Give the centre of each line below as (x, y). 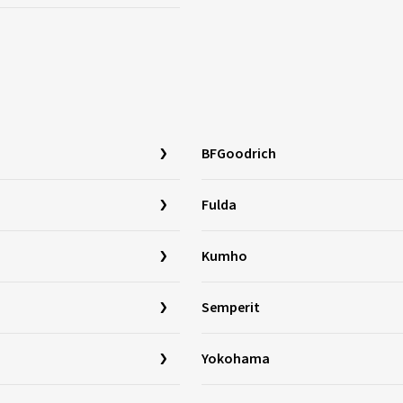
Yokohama (236, 359)
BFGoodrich (239, 154)
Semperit (231, 308)
